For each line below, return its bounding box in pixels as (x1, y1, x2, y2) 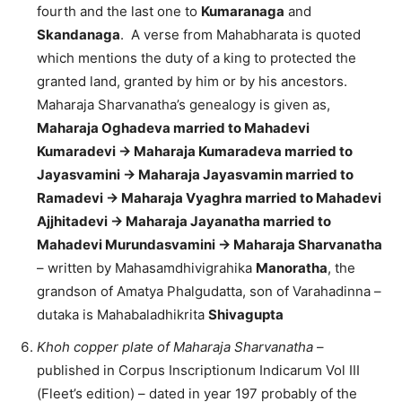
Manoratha (256, 259, 328, 277)
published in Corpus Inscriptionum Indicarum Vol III (37, 362, 360, 380)
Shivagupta (208, 306, 286, 324)
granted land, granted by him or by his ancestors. (37, 73, 347, 91)
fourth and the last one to (37, 3, 201, 21)
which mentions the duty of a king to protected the (37, 49, 356, 67)
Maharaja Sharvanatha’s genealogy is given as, (37, 96, 330, 114)
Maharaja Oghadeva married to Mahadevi (37, 119, 310, 137)
